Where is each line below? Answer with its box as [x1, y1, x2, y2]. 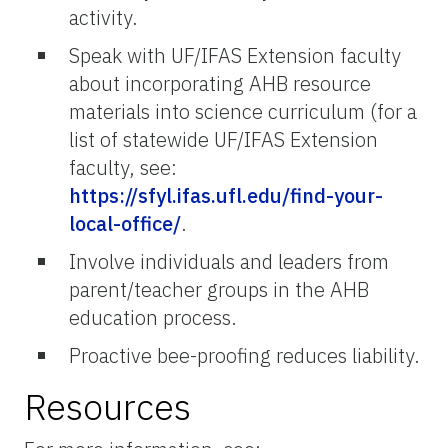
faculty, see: [69, 153, 177, 181]
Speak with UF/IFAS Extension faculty [69, 41, 401, 69]
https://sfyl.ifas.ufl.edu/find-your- [69, 181, 383, 209]
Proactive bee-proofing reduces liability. [69, 341, 420, 369]
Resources [24, 382, 191, 430]
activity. [69, 3, 138, 31]
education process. [69, 303, 237, 331]
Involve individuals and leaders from [69, 247, 389, 275]
